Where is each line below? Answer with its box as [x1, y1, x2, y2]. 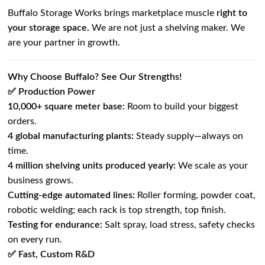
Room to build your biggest [125, 102, 239, 112]
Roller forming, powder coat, [135, 190, 256, 201]
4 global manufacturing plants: [8, 131, 134, 141]
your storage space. [8, 23, 90, 33]
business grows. [8, 176, 74, 186]
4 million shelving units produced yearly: [8, 161, 176, 171]
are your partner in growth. [8, 38, 121, 48]
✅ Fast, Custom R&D [8, 250, 95, 260]
